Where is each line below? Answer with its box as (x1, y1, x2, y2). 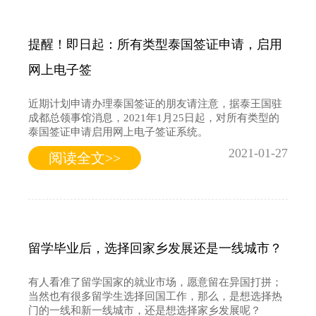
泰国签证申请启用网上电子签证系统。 (28, 126, 208, 138)
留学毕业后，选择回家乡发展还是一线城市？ (28, 241, 282, 255)
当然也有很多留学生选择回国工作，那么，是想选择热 (28, 290, 282, 302)
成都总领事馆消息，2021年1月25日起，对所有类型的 (28, 111, 279, 123)
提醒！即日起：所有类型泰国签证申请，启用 (28, 37, 282, 51)
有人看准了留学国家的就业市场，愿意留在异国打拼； (28, 276, 282, 288)
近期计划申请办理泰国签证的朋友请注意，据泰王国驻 (28, 97, 282, 109)
